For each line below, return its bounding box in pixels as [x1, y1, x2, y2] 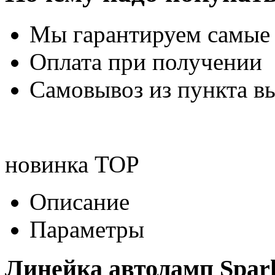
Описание [29, 188, 130, 215]
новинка [5, 150, 88, 177]
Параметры [29, 215, 144, 242]
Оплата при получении [29, 48, 262, 75]
